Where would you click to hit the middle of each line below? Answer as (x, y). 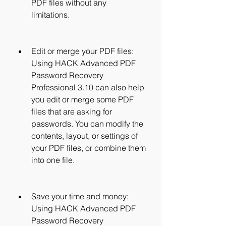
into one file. (53, 160)
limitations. (50, 15)
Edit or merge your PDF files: (82, 51)
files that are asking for (72, 111)
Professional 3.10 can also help (88, 87)
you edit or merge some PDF (82, 99)
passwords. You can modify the (87, 124)
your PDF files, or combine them (89, 148)
